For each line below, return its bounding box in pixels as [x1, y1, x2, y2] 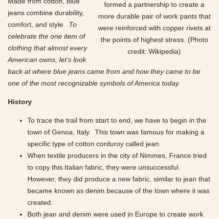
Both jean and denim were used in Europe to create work [27, 210, 203, 218]
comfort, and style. [8, 21, 69, 28]
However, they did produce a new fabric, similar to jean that [27, 175, 210, 183]
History [8, 98, 32, 106]
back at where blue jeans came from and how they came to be [8, 67, 200, 75]
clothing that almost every [8, 44, 87, 52]
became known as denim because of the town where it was [27, 187, 210, 195]
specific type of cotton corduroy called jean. [27, 140, 161, 148]
